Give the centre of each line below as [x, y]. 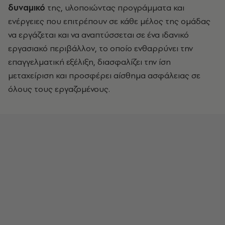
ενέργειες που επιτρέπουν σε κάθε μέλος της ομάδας [109, 21]
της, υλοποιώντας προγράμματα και [115, 8]
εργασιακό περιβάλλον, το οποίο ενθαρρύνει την [100, 48]
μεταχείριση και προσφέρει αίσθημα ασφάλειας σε [104, 75]
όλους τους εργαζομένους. [59, 89]
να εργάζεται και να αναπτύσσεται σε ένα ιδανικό [98, 35]
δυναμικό [27, 8]
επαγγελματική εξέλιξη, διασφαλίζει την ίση [89, 62]
